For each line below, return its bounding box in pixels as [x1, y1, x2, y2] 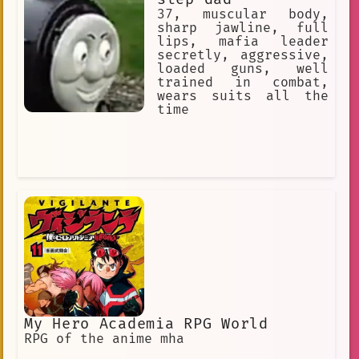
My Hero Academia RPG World [24, 314, 268, 333]
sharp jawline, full [157, 19, 329, 36]
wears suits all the [157, 87, 329, 104]
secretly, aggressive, [157, 46, 329, 63]
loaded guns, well [157, 60, 329, 77]
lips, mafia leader [157, 33, 329, 50]
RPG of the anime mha [24, 330, 184, 347]
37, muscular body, [157, 6, 329, 22]
